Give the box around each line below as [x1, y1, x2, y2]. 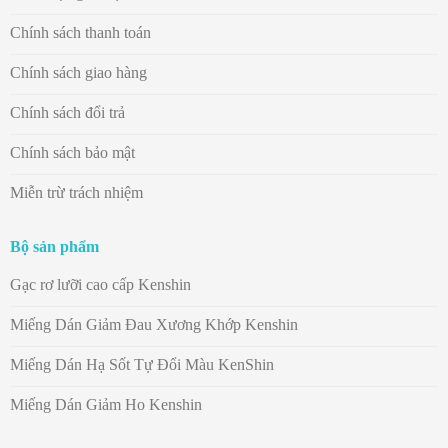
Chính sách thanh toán [9, 23, 151, 41]
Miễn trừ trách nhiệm [9, 183, 143, 201]
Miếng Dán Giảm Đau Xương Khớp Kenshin [9, 316, 298, 334]
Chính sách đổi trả [9, 103, 125, 121]
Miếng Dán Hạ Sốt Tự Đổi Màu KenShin [9, 356, 274, 374]
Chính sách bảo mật [9, 143, 135, 161]
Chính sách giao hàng [9, 63, 147, 81]
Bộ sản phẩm [9, 238, 99, 256]
